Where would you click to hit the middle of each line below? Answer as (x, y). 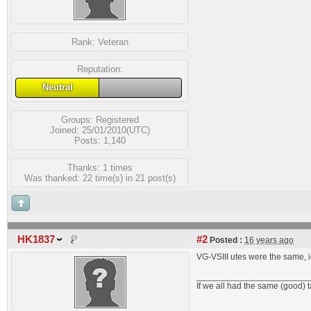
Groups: (78, 119)
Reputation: (100, 69)
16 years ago (269, 240)
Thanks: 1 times (100, 167)
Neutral (57, 87)
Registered (117, 119)
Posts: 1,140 (100, 140)
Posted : (225, 240)
